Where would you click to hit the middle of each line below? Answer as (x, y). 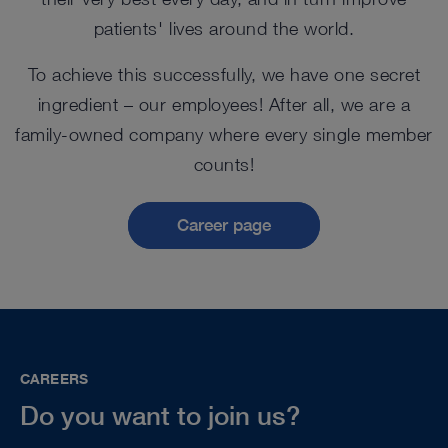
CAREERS (54, 378)
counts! (224, 164)
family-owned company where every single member (224, 134)
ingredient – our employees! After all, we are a (224, 104)
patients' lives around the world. (224, 28)
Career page (224, 225)
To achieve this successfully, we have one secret (224, 74)
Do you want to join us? (160, 415)
